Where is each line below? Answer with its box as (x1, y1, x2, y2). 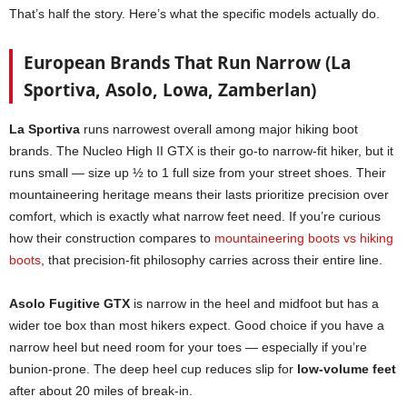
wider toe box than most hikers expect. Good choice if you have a (9, 317, 384, 333)
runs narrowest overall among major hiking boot (80, 121, 358, 136)
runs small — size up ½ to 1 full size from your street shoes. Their (9, 164, 386, 180)
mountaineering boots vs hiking (214, 230, 393, 245)
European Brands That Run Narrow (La (24, 50, 351, 74)
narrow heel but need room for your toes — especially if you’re (9, 339, 367, 354)
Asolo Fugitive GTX (9, 295, 130, 311)
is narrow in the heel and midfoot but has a (130, 295, 379, 311)
